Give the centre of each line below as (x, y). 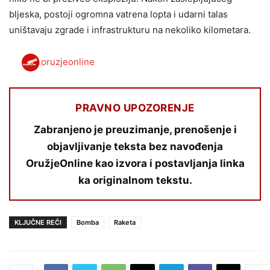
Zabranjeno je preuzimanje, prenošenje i (135, 129)
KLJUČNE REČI (38, 222)
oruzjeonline (68, 61)
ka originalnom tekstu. (135, 180)
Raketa (125, 222)
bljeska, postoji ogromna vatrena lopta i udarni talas (118, 14)
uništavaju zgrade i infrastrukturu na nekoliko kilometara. (130, 30)
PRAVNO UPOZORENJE (135, 108)
